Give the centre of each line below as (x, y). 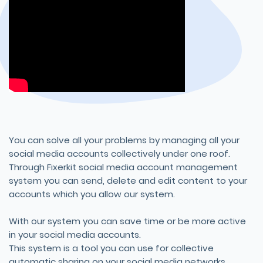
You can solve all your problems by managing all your (124, 140)
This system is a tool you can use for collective (111, 248)
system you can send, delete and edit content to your (128, 180)
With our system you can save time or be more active (127, 221)
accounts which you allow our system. (92, 194)
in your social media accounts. (75, 234)
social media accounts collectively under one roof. (119, 153)
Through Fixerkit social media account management (123, 167)
